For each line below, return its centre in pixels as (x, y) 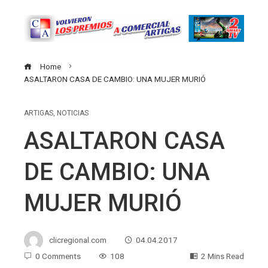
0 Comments (58, 256)
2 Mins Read (223, 256)
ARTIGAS (39, 113)
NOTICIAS (73, 113)
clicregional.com (78, 240)
